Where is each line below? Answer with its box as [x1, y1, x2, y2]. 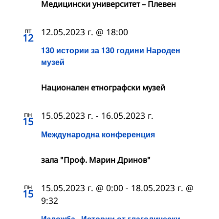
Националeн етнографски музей [41, 82, 165, 93]
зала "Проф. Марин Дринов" [41, 154, 151, 165]
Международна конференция [41, 128, 155, 140]
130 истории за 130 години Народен [41, 44, 180, 56]
